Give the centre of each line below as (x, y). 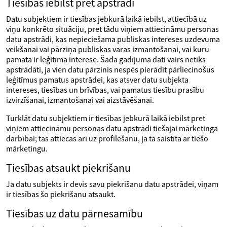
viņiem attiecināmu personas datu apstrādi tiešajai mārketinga (112, 128)
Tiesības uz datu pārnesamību (74, 214)
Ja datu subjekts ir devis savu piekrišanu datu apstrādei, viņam (112, 184)
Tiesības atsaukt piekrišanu (68, 168)
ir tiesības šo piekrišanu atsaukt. (61, 194)
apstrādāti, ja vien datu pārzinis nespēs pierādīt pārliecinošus (110, 69)
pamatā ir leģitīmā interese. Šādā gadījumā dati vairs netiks (106, 59)
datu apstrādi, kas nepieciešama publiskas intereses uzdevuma (113, 39)
